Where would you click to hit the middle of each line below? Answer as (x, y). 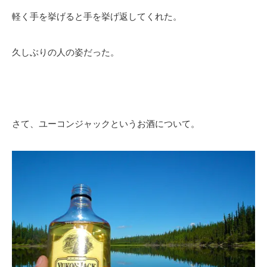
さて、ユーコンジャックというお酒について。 (106, 124)
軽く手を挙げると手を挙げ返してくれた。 (97, 16)
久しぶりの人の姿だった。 (66, 52)
